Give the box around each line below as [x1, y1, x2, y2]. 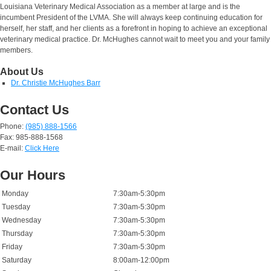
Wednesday [2, 216, 41, 225]
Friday [2, 243, 22, 252]
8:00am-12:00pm [113, 256, 169, 265]
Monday [2, 189, 28, 198]
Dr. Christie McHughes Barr [11, 79, 100, 88]
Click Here [25, 144, 59, 153]
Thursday [2, 229, 33, 238]
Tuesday [2, 203, 30, 212]
